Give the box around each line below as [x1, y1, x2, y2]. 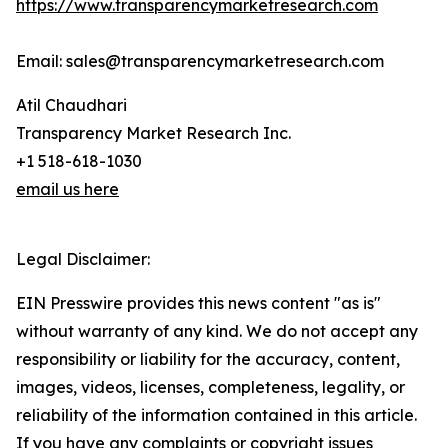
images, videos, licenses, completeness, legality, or [16, 377, 405, 398]
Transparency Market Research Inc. [16, 123, 291, 144]
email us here [16, 179, 119, 200]
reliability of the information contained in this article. [16, 405, 417, 426]
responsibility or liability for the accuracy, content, [16, 349, 400, 370]
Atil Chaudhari [16, 95, 127, 116]
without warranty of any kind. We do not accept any [16, 321, 418, 342]
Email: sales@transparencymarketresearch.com [16, 51, 384, 72]
